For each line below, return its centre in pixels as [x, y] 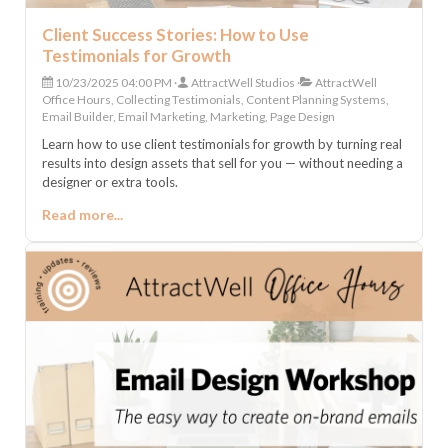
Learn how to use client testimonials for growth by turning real [222, 143]
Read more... [82, 214]
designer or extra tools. [110, 181]
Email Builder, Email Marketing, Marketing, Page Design [188, 116]
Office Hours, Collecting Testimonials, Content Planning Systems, [215, 99]
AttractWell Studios [242, 82]
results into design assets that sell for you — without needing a [222, 162]
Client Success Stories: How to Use [175, 34]
